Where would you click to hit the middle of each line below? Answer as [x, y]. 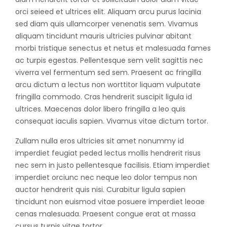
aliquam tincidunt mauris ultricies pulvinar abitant [103, 36]
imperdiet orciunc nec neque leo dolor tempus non [106, 178]
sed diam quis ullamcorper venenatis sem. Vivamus [107, 24]
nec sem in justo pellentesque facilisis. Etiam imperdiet [112, 165]
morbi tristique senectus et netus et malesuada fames [113, 48]
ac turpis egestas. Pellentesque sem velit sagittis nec [109, 61]
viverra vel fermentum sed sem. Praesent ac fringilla [108, 73]
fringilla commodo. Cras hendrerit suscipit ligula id [104, 97]
